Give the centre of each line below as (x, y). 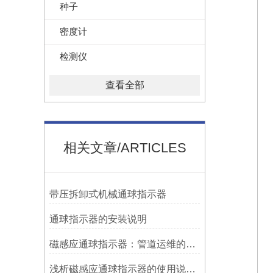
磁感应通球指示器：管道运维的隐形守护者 (190, 244)
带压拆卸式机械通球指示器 (108, 194)
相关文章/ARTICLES (125, 148)
